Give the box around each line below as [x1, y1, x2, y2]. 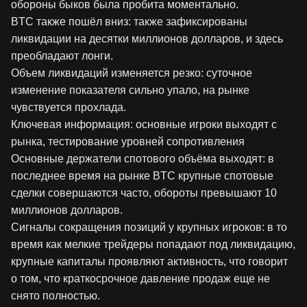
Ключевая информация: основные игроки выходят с [11, 119, 277, 130]
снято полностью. [11, 290, 100, 302]
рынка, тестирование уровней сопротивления [11, 136, 245, 147]
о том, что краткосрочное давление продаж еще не [11, 273, 270, 284]
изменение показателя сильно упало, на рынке [11, 84, 249, 96]
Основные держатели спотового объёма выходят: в [11, 153, 274, 164]
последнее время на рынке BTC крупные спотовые [11, 170, 273, 182]
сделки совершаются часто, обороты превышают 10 [11, 187, 277, 199]
